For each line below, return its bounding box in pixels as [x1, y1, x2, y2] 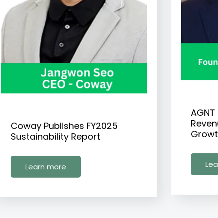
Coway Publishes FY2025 [11, 120, 118, 132]
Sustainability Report [11, 130, 100, 143]
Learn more [25, 162, 66, 172]
